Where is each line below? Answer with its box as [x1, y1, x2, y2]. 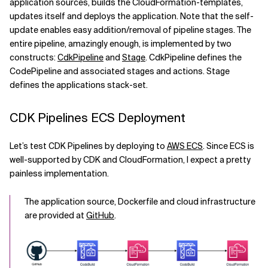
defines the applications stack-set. [10, 79, 148, 90]
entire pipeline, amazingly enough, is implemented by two [10, 38, 232, 49]
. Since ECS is [203, 140, 254, 151]
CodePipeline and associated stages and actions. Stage [10, 65, 230, 77]
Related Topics [10, 16, 72, 27]
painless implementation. [10, 167, 109, 179]
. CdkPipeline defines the [145, 51, 242, 63]
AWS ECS [167, 140, 203, 151]
